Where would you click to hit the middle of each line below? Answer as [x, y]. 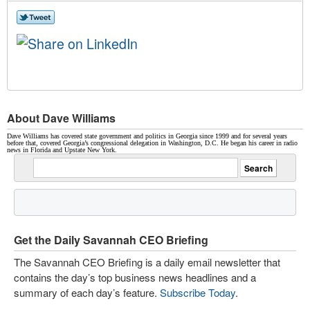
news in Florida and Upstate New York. [62, 150]
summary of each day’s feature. [87, 292]
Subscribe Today [198, 292]
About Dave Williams [61, 118]
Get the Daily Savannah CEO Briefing [111, 240]
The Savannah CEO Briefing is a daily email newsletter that [147, 262]
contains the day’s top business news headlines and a [135, 277]
